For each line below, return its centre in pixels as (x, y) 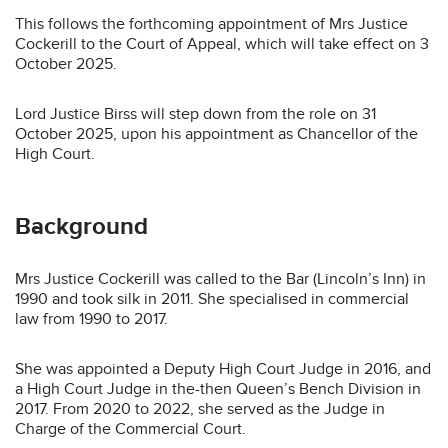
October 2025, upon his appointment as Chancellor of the (216, 133)
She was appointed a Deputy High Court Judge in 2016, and (223, 368)
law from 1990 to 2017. (91, 318)
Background (81, 226)
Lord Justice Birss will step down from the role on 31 (195, 113)
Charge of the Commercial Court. (130, 428)
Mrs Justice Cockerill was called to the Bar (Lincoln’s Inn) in (220, 278)
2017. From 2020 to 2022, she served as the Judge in (200, 408)
